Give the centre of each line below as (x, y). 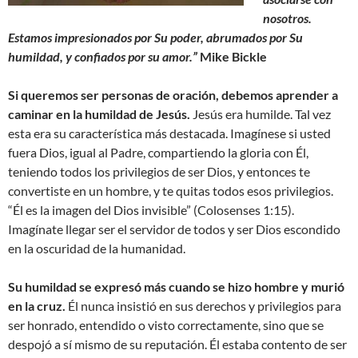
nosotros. (287, 18)
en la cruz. (37, 306)
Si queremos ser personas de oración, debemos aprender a (173, 95)
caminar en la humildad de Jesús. (99, 114)
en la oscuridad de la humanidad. (97, 249)
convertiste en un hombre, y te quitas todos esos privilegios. (171, 191)
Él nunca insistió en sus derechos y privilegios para (203, 306)
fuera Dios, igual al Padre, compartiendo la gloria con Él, (158, 153)
